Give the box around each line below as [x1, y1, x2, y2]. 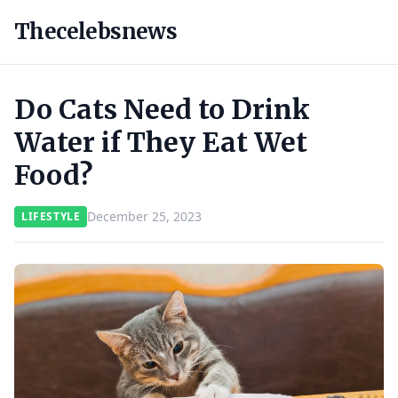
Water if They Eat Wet [14, 125, 307, 159]
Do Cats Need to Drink [14, 92, 310, 126]
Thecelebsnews [14, 18, 178, 45]
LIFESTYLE [21, 209, 81, 224]
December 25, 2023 [87, 208, 203, 225]
